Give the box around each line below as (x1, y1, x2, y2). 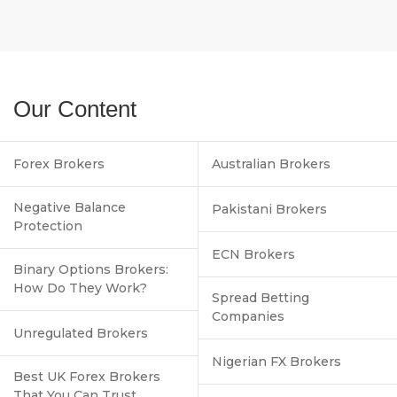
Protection (13, 217, 82, 234)
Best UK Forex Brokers (13, 368, 160, 385)
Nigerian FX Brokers (212, 353, 341, 370)
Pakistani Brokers (212, 200, 327, 217)
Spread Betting (212, 289, 309, 306)
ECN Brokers (212, 245, 295, 262)
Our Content (13, 95, 136, 122)
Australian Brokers (212, 155, 331, 172)
